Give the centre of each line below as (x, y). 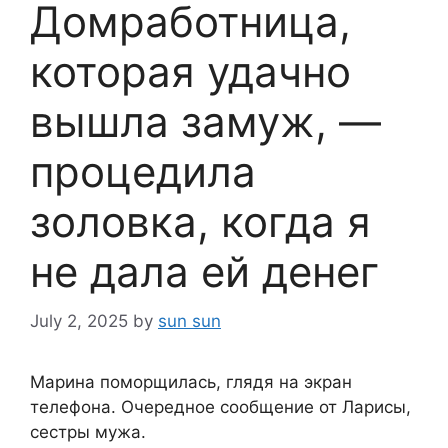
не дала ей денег (204, 272)
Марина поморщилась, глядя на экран (191, 381)
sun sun (189, 320)
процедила (143, 172)
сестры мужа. (88, 431)
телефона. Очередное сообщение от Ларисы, (220, 406)
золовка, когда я (200, 222)
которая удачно (190, 72)
